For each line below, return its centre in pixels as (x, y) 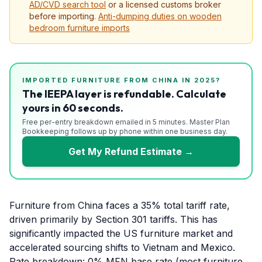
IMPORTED (47, 80)
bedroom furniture (64, 28)
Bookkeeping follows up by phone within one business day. (125, 131)
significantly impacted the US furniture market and (121, 233)
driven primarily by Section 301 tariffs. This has (113, 219)
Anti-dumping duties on (144, 16)
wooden (206, 16)
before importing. (63, 16)
